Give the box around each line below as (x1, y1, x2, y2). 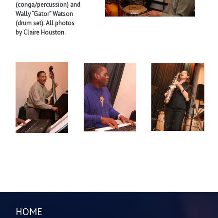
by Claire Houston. (16, 28, 66, 37)
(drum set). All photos (16, 19, 74, 28)
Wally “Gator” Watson (16, 10, 73, 18)
